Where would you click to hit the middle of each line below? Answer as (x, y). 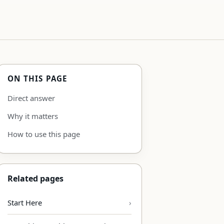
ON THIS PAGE (38, 78)
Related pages (35, 178)
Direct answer (31, 98)
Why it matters (33, 116)
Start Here (25, 202)
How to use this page (44, 134)
